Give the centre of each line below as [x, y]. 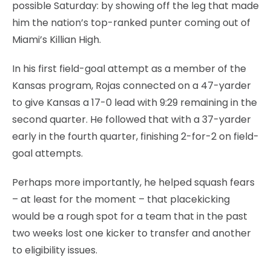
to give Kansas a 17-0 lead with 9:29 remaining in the [135, 102]
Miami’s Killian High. [57, 39]
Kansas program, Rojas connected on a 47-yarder [132, 85]
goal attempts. [47, 153]
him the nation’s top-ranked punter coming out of [131, 22]
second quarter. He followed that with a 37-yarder [132, 119]
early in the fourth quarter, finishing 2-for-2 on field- [135, 136]
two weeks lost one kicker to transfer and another [132, 233]
